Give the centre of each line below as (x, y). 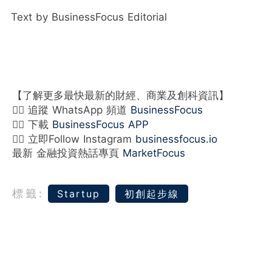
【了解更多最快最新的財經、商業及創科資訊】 (121, 95)
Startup (79, 193)
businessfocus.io (176, 139)
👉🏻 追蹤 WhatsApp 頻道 (71, 110)
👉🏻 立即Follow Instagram (74, 139)
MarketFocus (154, 153)
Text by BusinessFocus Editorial (89, 17)
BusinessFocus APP (100, 124)
